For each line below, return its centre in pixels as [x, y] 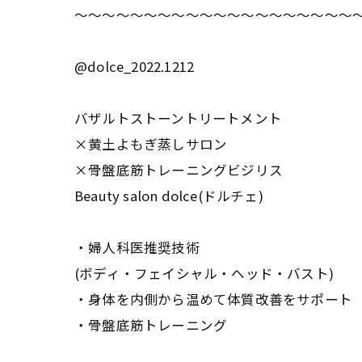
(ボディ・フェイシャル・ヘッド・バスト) [204, 273]
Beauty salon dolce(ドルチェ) [169, 195]
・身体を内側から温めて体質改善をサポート [213, 299]
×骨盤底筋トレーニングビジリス [179, 169]
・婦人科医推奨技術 [137, 247]
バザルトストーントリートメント [178, 118]
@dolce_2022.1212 [135, 66]
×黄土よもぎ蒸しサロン [151, 143]
